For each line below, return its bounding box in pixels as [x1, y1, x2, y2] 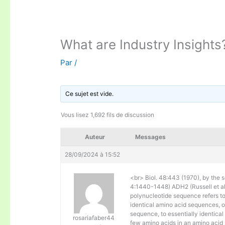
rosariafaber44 [73, 214, 115, 222]
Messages [135, 133, 166, 141]
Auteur [85, 133, 105, 141]
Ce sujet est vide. [65, 90, 114, 98]
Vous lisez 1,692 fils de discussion [61, 111, 155, 119]
